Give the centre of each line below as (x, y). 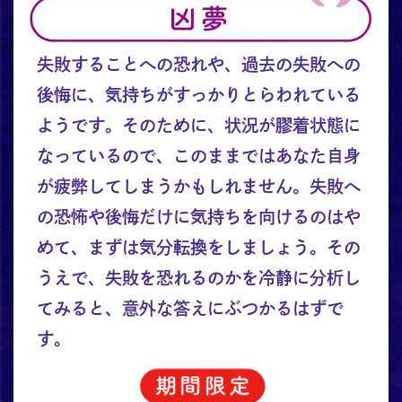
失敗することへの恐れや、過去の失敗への (198, 65)
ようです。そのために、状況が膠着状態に (198, 126)
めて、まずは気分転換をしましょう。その (198, 248)
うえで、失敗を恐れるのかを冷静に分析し (198, 278)
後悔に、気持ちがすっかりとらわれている (198, 95)
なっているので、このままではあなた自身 (198, 156)
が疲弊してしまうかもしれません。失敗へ (198, 187)
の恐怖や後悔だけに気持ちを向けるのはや (198, 217)
